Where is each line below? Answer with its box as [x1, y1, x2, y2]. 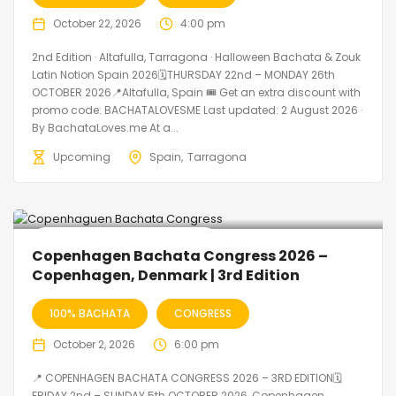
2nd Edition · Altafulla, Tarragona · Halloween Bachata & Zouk [32, 49, 361, 65]
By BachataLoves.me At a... [32, 119, 179, 135]
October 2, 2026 [53, 336, 135, 352]
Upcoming [53, 148, 110, 164]
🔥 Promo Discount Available [49, 233, 202, 249]
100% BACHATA [49, 305, 130, 321]
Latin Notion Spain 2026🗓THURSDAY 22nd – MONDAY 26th [32, 66, 335, 82]
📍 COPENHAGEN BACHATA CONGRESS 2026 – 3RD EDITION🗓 [32, 369, 342, 385]
